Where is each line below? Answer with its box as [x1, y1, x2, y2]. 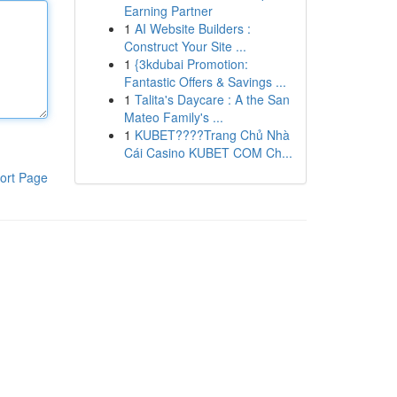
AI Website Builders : [134, 19, 251, 37]
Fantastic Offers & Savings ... [123, 73, 286, 90]
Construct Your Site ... [123, 37, 246, 55]
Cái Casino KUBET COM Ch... [123, 144, 292, 161]
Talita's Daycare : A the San [134, 90, 290, 108]
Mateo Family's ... [123, 108, 223, 126]
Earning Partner [123, 2, 213, 19]
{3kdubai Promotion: [134, 55, 248, 73]
